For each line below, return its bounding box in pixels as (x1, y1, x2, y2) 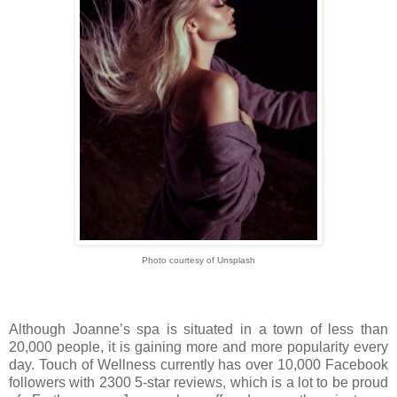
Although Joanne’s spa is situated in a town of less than (9, 322, 388, 338)
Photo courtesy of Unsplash (142, 255, 255, 266)
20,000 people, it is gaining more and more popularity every (9, 339, 388, 355)
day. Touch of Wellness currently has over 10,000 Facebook (9, 357, 388, 373)
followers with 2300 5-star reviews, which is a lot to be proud (9, 375, 388, 391)
